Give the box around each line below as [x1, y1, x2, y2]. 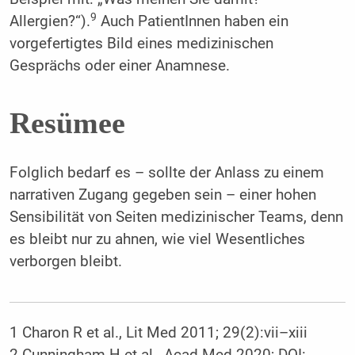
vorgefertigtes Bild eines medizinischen [9, 34, 273, 52]
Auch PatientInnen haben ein [96, 12, 288, 30]
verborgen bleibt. [9, 252, 122, 270]
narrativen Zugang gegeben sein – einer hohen [9, 185, 316, 204]
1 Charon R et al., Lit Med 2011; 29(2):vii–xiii [9, 323, 307, 342]
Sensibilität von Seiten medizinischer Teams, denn [9, 208, 343, 226]
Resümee [9, 105, 125, 139]
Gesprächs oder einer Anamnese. [9, 56, 230, 74]
